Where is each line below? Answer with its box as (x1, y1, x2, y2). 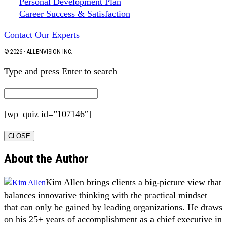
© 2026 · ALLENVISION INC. (4, 48, 72, 55)
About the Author (4, 152, 88, 166)
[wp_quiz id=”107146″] (4, 108, 92, 119)
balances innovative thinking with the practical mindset (4, 190, 207, 201)
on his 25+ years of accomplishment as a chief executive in (4, 214, 222, 225)
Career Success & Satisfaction (19, 8, 130, 19)
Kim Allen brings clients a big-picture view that (46, 177, 221, 188)
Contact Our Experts (4, 29, 80, 40)
